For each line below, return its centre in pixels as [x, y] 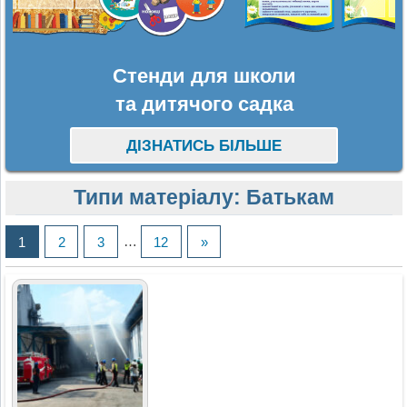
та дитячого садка [204, 104]
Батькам [290, 198]
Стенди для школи [204, 75]
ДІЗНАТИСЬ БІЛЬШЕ [203, 146]
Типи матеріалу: [160, 198]
